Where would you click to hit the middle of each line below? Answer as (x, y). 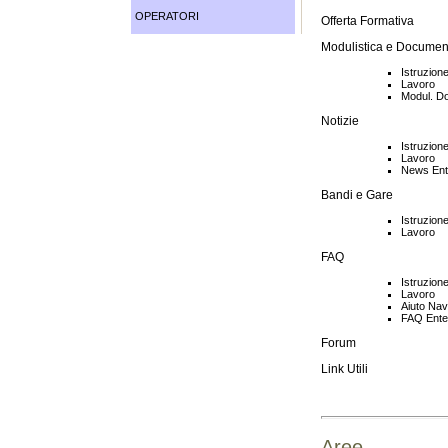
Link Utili (344, 368)
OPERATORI (167, 16)
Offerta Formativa (367, 20)
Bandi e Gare (357, 194)
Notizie (340, 120)
